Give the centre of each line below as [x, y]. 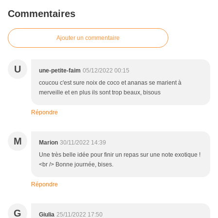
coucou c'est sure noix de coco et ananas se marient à [110, 83]
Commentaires [42, 14]
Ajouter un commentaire [88, 38]
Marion [48, 143]
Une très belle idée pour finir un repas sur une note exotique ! [120, 155]
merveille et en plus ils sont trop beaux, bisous [100, 93]
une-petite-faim [60, 71]
